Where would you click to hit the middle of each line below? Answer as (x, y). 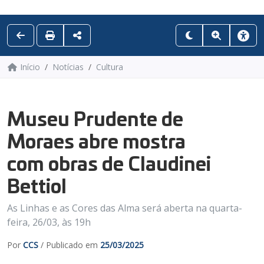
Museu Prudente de (95, 117)
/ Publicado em (69, 245)
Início (30, 67)
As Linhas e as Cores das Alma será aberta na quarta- (125, 208)
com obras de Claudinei (109, 162)
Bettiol (37, 184)
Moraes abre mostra (96, 140)
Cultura (109, 67)
